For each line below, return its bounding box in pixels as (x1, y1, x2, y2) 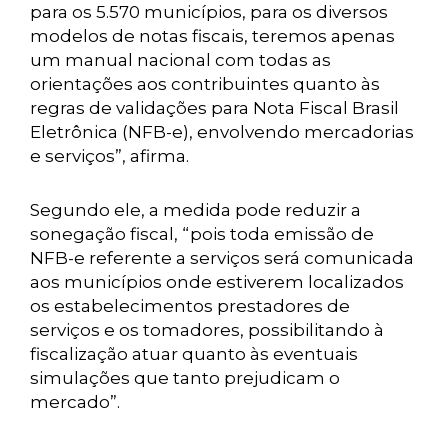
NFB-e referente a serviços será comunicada (30, 248, 414, 268)
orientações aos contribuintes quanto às (30, 74, 380, 94)
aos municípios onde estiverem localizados (30, 272, 404, 292)
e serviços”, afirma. (30, 146, 189, 166)
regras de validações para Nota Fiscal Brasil (30, 98, 399, 118)
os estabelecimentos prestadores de (30, 296, 350, 316)
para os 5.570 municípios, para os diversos (30, 2, 388, 22)
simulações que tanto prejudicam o (30, 368, 340, 388)
